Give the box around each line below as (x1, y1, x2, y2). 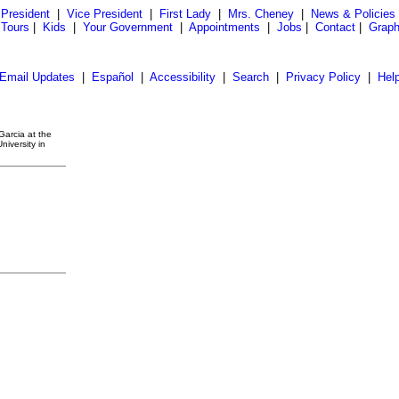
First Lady (159, 7, 211, 20)
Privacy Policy (285, 70, 361, 84)
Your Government (83, 20, 173, 34)
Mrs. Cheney (227, 7, 294, 20)
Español (91, 70, 134, 84)
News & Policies (310, 7, 395, 20)
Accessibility (149, 70, 216, 84)
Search (232, 70, 269, 84)
